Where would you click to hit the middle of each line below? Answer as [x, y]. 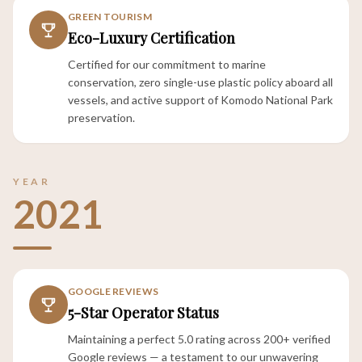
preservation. [101, 118]
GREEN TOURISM [110, 17]
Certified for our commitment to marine [167, 64]
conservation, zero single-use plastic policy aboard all [200, 82]
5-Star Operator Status [143, 313]
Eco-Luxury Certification [152, 38]
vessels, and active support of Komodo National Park [200, 100]
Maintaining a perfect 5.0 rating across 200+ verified [199, 339]
